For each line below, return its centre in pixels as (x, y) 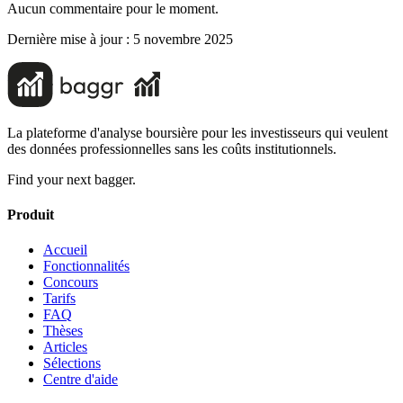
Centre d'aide (81, 380)
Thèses (63, 331)
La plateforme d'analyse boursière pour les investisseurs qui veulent (197, 132)
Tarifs (59, 299)
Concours (71, 282)
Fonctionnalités (86, 266)
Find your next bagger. (72, 179)
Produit (31, 214)
